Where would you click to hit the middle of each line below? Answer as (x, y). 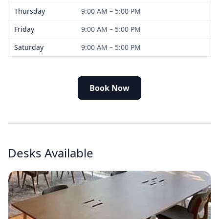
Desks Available (51, 153)
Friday (24, 29)
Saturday (29, 47)
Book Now (109, 88)
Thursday (30, 11)
